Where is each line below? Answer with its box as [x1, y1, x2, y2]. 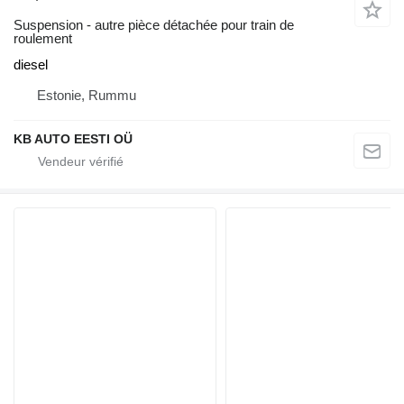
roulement [14, 30, 72, 46]
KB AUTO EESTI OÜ [14, 131, 133, 146]
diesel [14, 56, 48, 72]
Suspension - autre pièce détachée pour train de [14, 16, 294, 32]
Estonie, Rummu [37, 87, 136, 103]
